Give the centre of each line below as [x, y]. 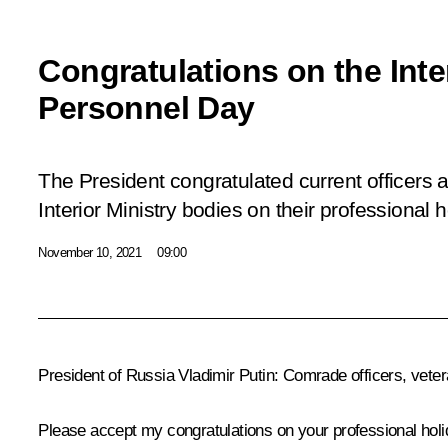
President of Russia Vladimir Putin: [158, 375]
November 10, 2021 [90, 252]
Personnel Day [146, 107]
